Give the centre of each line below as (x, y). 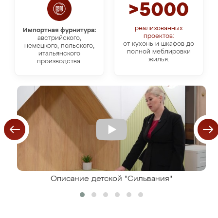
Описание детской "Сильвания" (111, 179)
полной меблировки (159, 52)
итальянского (59, 54)
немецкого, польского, (59, 46)
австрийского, (59, 38)
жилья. (159, 60)
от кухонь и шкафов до (159, 44)
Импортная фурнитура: (59, 30)
